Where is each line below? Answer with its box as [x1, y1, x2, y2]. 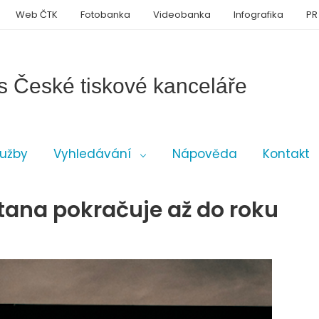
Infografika [234, 8, 283, 21]
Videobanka [153, 8, 211, 21]
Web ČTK [16, 8, 58, 21]
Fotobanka [80, 8, 130, 21]
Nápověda [172, 145, 237, 162]
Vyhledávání [53, 145, 131, 162]
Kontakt [263, 145, 310, 162]
